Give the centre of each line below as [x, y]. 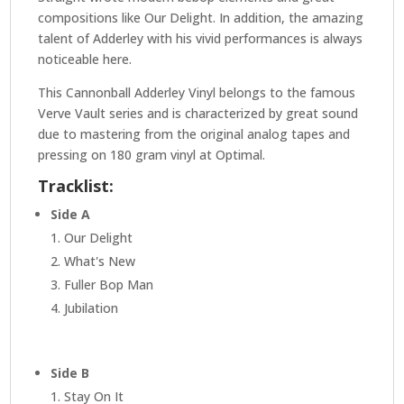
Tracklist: [76, 186]
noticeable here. [85, 60]
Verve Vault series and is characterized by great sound [198, 114]
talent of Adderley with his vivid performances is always [201, 39]
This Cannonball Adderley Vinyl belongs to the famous [197, 93]
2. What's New [93, 262]
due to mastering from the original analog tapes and [194, 134]
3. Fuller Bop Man [102, 285]
